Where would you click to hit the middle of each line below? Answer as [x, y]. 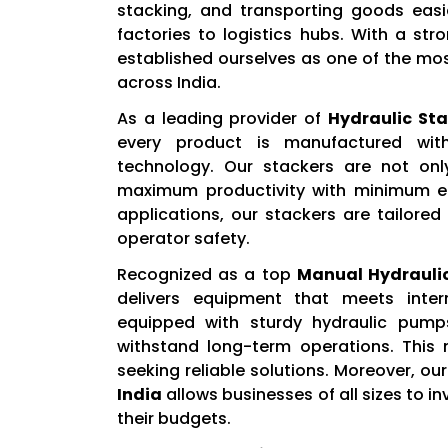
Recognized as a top [207, 275]
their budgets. [174, 419]
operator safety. [183, 239]
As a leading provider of [222, 119]
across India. [169, 83]
